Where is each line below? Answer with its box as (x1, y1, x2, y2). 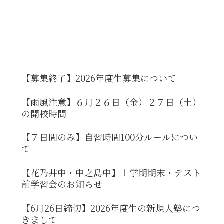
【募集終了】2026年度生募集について (21, 71, 177, 84)
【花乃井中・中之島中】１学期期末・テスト (21, 166, 202, 179)
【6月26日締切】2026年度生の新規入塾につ (21, 201, 201, 215)
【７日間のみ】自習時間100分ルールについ (21, 130, 198, 144)
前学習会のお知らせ (21, 177, 103, 191)
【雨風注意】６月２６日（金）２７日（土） (21, 95, 202, 108)
